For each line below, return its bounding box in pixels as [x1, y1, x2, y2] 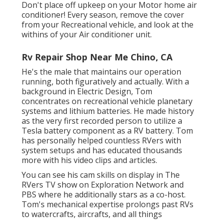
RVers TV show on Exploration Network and [22, 179, 184, 191]
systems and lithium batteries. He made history [22, 106, 194, 117]
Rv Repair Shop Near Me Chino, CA [22, 51, 172, 63]
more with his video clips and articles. [22, 155, 157, 166]
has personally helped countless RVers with [22, 135, 181, 146]
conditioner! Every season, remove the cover [22, 9, 184, 21]
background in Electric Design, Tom [22, 86, 152, 97]
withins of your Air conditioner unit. [22, 29, 152, 40]
